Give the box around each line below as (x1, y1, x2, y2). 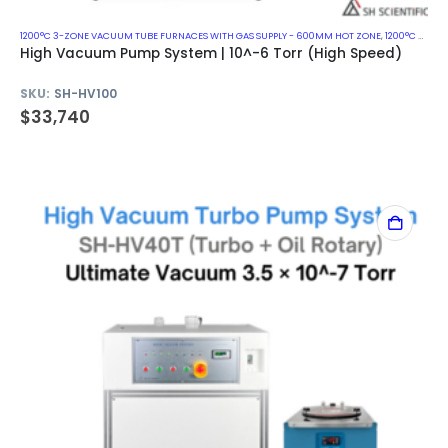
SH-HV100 (53, 85, 118, 103)
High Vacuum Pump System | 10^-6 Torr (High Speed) (20, 43, 402, 63)
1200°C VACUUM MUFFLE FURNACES (385, 28, 418, 42)
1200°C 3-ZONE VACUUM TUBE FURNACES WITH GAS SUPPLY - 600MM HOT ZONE (20, 28, 381, 42)
